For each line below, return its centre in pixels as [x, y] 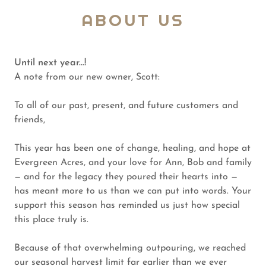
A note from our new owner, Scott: [87, 77]
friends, [30, 120]
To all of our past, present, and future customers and [126, 106]
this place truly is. [51, 220]
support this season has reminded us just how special [127, 205]
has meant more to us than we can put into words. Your [133, 191]
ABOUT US [133, 20]
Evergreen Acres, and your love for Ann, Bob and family [133, 163]
